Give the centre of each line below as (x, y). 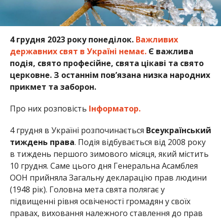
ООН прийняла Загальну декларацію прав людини (108, 178)
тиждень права (42, 142)
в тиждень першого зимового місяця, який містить (109, 154)
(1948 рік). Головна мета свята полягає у (87, 190)
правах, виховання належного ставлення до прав (106, 213)
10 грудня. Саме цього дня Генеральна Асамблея (104, 166)
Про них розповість (49, 109)
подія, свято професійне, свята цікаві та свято (107, 63)
